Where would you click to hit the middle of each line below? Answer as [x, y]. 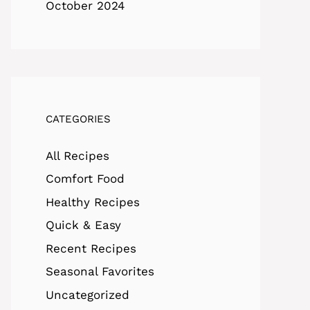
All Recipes [77, 155]
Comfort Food [85, 179]
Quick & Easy [83, 225]
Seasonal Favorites [100, 272]
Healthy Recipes [93, 202]
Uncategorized [88, 294]
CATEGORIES [78, 119]
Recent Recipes [91, 248]
